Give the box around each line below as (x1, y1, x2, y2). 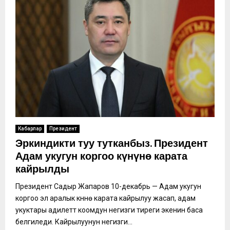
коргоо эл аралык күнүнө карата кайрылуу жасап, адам (15, 194, 196, 202)
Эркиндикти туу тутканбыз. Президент (15, 135, 208, 152)
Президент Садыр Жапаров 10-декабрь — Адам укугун (15, 182, 201, 190)
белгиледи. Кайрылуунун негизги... (15, 217, 132, 226)
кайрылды (15, 160, 69, 178)
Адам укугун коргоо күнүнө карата (15, 147, 187, 165)
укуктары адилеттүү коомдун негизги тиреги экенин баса (15, 205, 203, 214)
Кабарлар (18, 125, 42, 131)
